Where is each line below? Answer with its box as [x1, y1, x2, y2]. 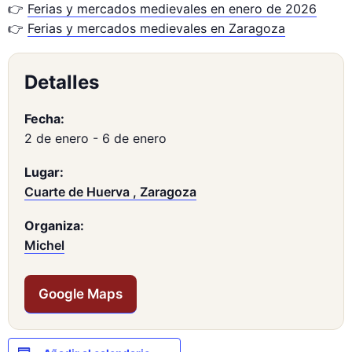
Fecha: [24, 111, 64, 126]
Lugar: [24, 164, 64, 180]
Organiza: [24, 218, 84, 233]
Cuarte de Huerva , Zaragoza [24, 184, 196, 200]
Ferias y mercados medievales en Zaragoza [27, 20, 285, 36]
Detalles [24, 71, 99, 93]
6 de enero [102, 130, 167, 146]
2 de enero [24, 130, 89, 146]
